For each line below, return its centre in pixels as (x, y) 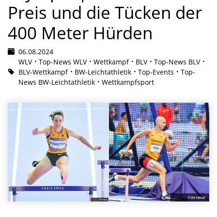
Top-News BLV (177, 62)
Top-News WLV (63, 62)
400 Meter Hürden (80, 32)
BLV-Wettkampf (43, 72)
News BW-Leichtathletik (57, 82)
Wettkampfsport (128, 82)
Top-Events (156, 72)
